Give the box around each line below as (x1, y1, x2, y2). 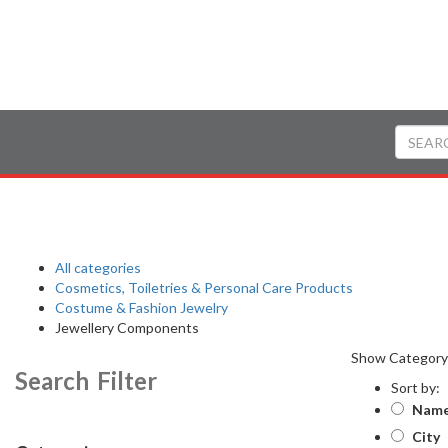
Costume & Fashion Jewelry (55, 299, 228, 316)
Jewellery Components (55, 319, 199, 336)
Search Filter (15, 366, 157, 395)
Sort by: (391, 379, 440, 396)
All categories (55, 259, 141, 276)
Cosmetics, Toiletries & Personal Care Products (55, 279, 353, 296)
